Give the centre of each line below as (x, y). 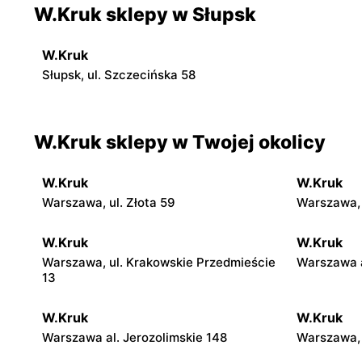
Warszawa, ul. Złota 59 (109, 202)
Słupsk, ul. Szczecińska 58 (119, 74)
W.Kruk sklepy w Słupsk (145, 14)
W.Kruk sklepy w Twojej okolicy (180, 142)
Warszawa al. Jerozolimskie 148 (135, 337)
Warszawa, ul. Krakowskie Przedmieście (159, 262)
